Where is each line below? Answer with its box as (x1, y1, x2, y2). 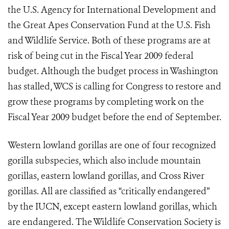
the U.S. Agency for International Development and (8, 4, 216, 16)
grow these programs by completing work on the (8, 96, 204, 108)
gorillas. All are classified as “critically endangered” (8, 185, 210, 197)
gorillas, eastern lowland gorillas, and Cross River (8, 170, 204, 182)
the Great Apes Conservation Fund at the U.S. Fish (8, 19, 211, 31)
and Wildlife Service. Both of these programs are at (8, 34, 211, 47)
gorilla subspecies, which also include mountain (8, 154, 201, 167)
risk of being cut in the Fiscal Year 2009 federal (8, 50, 193, 62)
